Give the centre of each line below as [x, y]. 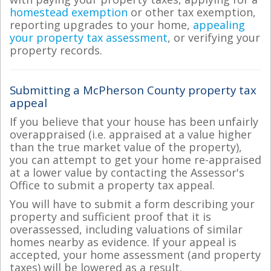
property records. [56, 50]
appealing [219, 25]
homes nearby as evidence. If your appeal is [123, 242]
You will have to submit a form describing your [132, 204]
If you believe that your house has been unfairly [134, 121]
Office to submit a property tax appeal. [112, 185]
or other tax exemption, [192, 12]
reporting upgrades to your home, [101, 25]
